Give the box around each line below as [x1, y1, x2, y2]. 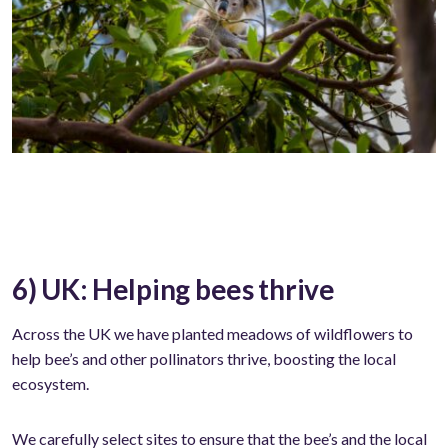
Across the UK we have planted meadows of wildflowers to [12, 323, 413, 343]
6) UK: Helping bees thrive [12, 271, 335, 306]
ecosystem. [12, 373, 89, 393]
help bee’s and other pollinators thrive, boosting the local [12, 348, 396, 368]
